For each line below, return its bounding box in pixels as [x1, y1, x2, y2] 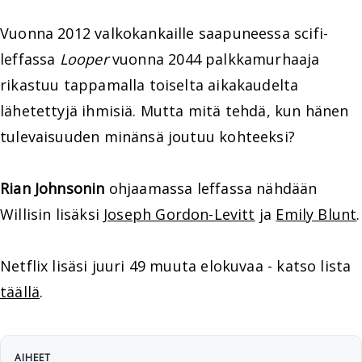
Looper [59, 49, 108, 69]
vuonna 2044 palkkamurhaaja [107, 49, 320, 69]
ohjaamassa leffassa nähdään [104, 179, 318, 198]
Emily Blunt [276, 204, 357, 224]
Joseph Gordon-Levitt [103, 204, 255, 224]
